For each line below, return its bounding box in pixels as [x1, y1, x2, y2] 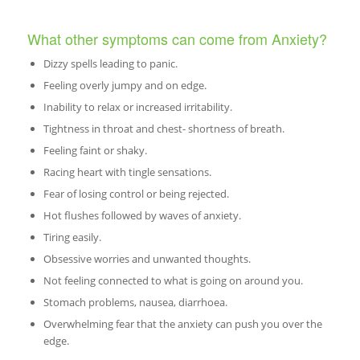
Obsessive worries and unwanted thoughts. [43, 252, 251, 267]
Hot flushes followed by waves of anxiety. [43, 208, 241, 223]
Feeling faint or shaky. [43, 143, 147, 158]
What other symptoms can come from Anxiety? [27, 28, 327, 50]
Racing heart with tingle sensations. [43, 165, 211, 180]
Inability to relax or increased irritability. [43, 100, 232, 115]
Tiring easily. [43, 230, 101, 245]
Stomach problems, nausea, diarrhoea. [43, 295, 227, 310]
